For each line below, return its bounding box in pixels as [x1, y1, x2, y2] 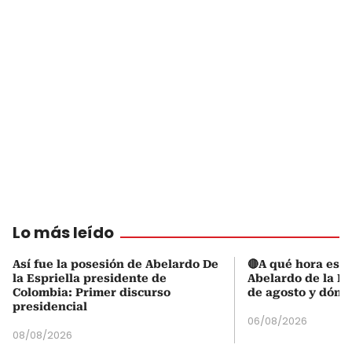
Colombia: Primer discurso [13, 286, 170, 299]
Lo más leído [13, 222, 114, 244]
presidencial [13, 300, 87, 313]
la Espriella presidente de [13, 272, 167, 285]
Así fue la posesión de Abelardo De [13, 258, 218, 271]
